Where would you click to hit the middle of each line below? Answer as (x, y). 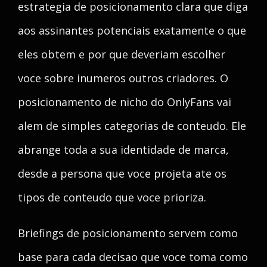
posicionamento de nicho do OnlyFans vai (125, 102)
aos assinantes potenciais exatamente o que (132, 30)
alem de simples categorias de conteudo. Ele (132, 126)
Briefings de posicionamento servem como (128, 233)
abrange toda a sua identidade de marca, (123, 150)
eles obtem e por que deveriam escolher (122, 54)
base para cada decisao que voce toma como (133, 257)
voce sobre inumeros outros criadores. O (123, 78)
